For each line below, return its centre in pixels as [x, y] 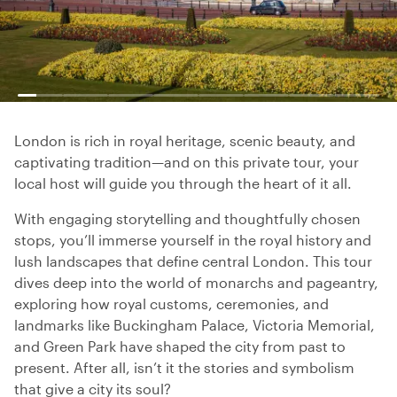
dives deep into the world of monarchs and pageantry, [196, 282]
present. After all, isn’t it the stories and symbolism [184, 367]
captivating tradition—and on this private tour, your [187, 162]
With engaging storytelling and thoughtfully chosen [187, 218]
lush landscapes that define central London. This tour [193, 261]
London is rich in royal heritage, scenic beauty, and [185, 140]
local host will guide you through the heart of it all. [183, 183]
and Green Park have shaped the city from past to [180, 346]
